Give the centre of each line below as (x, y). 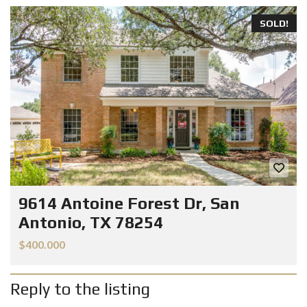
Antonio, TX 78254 (91, 222)
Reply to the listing (80, 288)
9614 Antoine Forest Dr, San (129, 203)
